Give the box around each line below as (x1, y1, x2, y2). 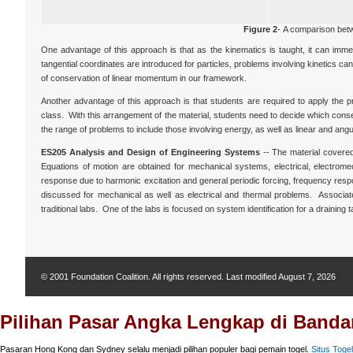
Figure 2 (243, 24, 277, 34)
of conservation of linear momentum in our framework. (41, 73, 247, 83)
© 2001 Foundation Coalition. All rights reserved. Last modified (41, 272, 278, 281)
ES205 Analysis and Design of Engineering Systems (41, 147, 260, 157)
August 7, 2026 (278, 272, 336, 281)
